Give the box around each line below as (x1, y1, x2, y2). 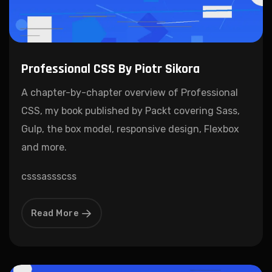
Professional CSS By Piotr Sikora (21, 61, 200, 78)
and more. (21, 141, 67, 154)
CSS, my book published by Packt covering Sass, (21, 105, 240, 117)
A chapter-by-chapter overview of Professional (21, 87, 238, 99)
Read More (30, 208, 78, 219)
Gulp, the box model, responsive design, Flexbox (21, 123, 239, 135)
